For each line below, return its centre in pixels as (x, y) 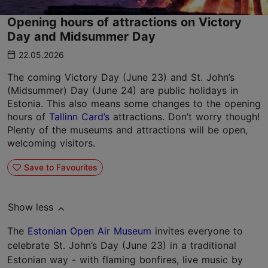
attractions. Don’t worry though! (185, 117)
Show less (31, 207)
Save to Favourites (60, 167)
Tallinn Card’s (79, 117)
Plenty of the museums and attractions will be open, (127, 130)
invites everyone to (197, 231)
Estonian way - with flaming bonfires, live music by (125, 260)
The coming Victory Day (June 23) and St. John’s (121, 77)
